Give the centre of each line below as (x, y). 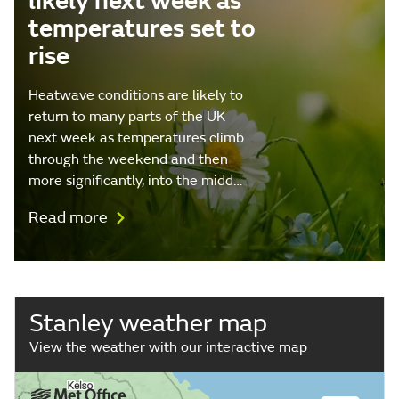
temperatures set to (142, 28)
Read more (70, 217)
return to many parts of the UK (127, 116)
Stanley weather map (148, 323)
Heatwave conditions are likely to (136, 95)
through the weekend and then (128, 159)
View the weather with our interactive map (168, 347)
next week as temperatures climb (136, 138)
